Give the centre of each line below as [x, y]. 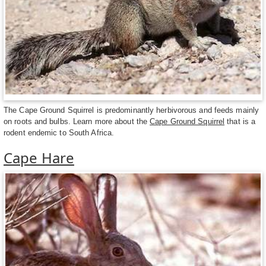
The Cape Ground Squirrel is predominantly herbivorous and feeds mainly [132, 110]
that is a [240, 122]
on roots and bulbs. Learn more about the [77, 122]
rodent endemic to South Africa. [59, 133]
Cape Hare [39, 158]
